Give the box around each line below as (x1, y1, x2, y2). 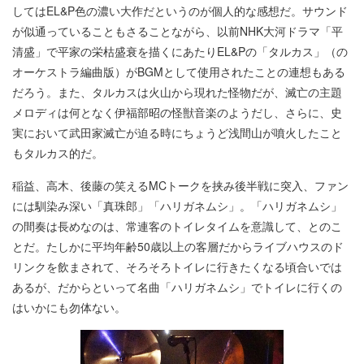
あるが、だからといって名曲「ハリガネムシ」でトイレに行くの (12, 278, 342, 295)
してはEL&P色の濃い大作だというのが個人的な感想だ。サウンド (12, 2, 348, 19)
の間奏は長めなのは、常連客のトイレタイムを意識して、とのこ (12, 217, 342, 234)
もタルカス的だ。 (12, 144, 103, 161)
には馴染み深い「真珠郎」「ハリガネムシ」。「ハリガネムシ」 (12, 197, 342, 214)
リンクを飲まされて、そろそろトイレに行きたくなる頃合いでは (12, 258, 342, 275)
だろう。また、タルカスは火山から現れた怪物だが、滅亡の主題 (12, 83, 342, 100)
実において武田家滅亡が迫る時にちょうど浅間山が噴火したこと (12, 123, 342, 141)
